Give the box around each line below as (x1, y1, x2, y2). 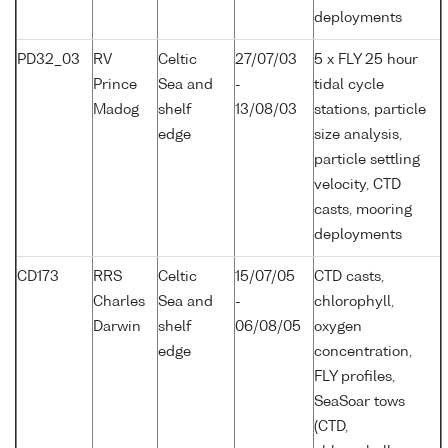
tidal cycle (314, 78, 384, 93)
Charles (93, 295, 145, 310)
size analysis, (314, 128, 402, 143)
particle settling (314, 153, 420, 168)
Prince (93, 78, 137, 93)
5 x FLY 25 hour (314, 53, 418, 68)
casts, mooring (314, 203, 412, 218)
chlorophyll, (314, 295, 394, 310)
